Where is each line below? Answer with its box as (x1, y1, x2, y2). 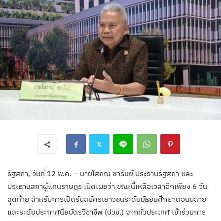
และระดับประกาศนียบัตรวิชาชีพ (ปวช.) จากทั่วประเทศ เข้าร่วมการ (7, 207, 206, 217)
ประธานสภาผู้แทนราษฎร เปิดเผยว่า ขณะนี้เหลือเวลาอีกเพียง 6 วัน (7, 182, 207, 191)
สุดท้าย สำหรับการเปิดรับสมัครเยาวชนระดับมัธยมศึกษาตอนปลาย (7, 194, 206, 204)
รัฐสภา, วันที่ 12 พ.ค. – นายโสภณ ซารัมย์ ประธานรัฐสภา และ (7, 169, 193, 179)
